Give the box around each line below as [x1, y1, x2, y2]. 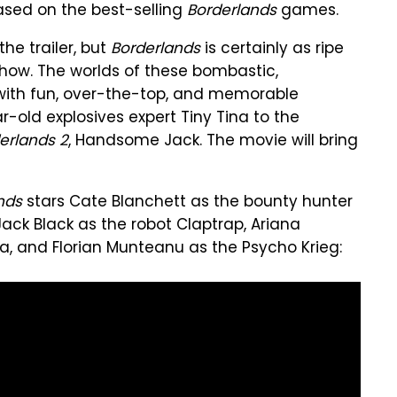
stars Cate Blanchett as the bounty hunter [22, 191, 353, 215]
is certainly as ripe [200, 37, 344, 62]
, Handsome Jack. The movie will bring [68, 129, 358, 154]
